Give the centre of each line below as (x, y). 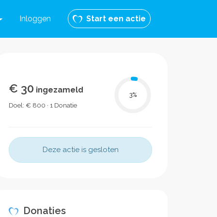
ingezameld (59, 90)
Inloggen (35, 19)
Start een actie (114, 19)
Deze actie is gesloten (80, 150)
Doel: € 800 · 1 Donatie (43, 105)
